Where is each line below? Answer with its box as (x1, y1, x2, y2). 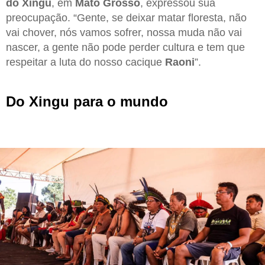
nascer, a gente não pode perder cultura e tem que (6, 41, 245, 53)
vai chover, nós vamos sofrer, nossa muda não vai (6, 26, 242, 38)
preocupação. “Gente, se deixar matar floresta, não (6, 11, 247, 24)
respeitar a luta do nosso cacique (6, 56, 165, 68)
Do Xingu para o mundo (6, 93, 168, 109)
